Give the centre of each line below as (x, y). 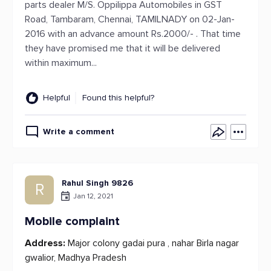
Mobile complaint (72, 221)
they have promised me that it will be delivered (122, 48)
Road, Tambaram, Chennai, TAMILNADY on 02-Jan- (130, 19)
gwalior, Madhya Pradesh (76, 258)
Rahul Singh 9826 (97, 183)
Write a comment (79, 132)
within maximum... (61, 63)
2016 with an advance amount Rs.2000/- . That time (133, 34)
